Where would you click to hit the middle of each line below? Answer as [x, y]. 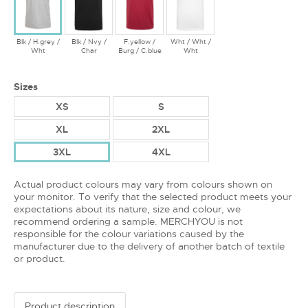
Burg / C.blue [140, 50]
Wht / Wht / [190, 41]
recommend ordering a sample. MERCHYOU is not [128, 221]
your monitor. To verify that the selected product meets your [153, 196]
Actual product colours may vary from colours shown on [143, 184]
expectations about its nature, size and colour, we [127, 209]
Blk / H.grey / [38, 41]
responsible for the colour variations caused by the [129, 233]
